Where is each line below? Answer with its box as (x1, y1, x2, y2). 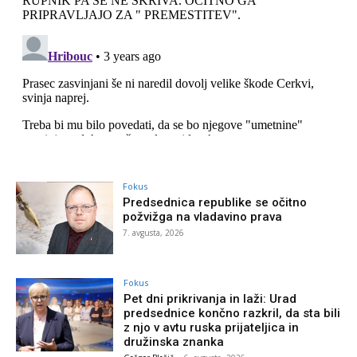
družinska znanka (124, 335, 225, 350)
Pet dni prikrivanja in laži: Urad (124, 292, 297, 307)
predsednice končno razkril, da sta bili (124, 306, 341, 321)
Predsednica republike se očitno (123, 194, 308, 210)
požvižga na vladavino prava (123, 209, 283, 224)
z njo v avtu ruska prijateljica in (124, 320, 300, 335)
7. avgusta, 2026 (123, 226, 185, 238)
